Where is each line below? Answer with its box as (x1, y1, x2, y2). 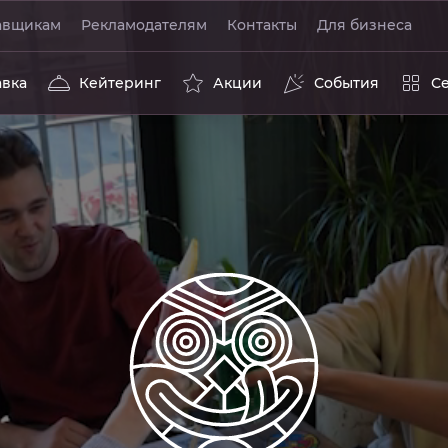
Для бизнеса (317, 16, 412, 34)
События (314, 74, 379, 92)
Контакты (227, 16, 297, 34)
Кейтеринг (79, 74, 161, 92)
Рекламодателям (81, 16, 207, 34)
